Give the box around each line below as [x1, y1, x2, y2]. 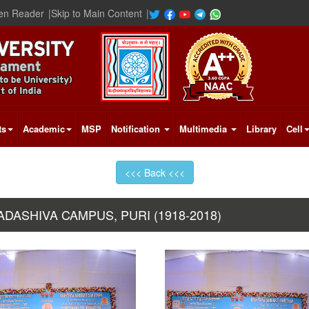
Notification [111, 122, 163, 135]
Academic [23, 122, 65, 135]
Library [246, 122, 277, 135]
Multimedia [179, 122, 230, 135]
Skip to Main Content [51, 6, 142, 20]
